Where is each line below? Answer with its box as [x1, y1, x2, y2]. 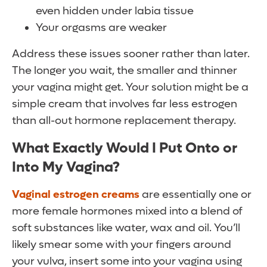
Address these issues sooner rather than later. [12, 47, 250, 61]
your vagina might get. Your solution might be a [12, 80, 249, 95]
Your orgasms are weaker [36, 21, 167, 35]
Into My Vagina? [12, 158, 120, 177]
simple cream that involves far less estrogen [12, 97, 237, 111]
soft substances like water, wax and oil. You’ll [12, 221, 240, 235]
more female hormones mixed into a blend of [12, 204, 243, 219]
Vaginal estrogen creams [12, 188, 139, 202]
